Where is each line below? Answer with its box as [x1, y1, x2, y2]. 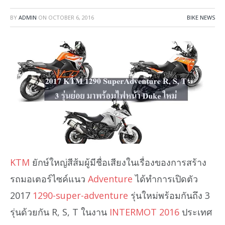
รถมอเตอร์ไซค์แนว [10, 172, 88, 185]
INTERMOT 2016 [109, 205, 179, 218]
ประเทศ [179, 205, 212, 218]
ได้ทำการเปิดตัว [133, 172, 198, 185]
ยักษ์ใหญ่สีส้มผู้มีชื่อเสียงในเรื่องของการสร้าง [30, 156, 206, 168]
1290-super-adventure [33, 189, 128, 201]
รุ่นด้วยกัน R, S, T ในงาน [10, 205, 109, 218]
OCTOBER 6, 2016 [48, 13, 94, 21]
